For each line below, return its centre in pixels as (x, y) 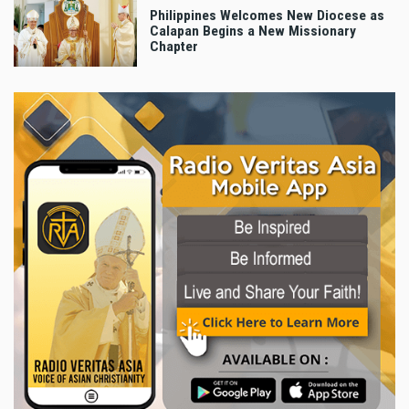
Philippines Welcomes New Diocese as (267, 16)
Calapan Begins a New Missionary (253, 31)
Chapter (174, 47)
